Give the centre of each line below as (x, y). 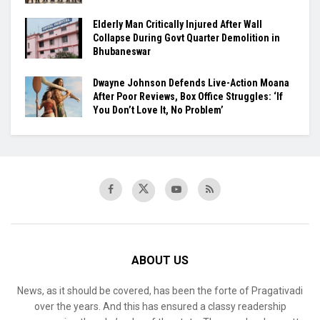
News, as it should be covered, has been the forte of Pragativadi (160, 290)
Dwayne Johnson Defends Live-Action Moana (191, 82)
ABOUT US (160, 260)
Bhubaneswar (122, 51)
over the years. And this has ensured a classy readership (160, 306)
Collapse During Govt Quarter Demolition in (186, 37)
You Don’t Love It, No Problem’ (158, 110)
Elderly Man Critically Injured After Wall (177, 24)
